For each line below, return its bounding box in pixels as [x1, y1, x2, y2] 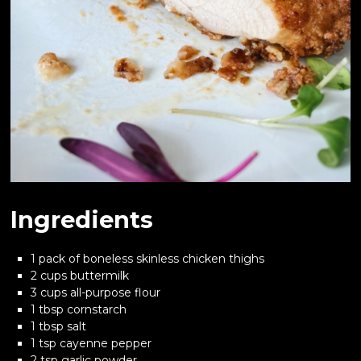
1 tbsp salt [30, 319, 86, 334]
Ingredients [10, 205, 154, 234]
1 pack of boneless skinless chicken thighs [30, 251, 264, 267]
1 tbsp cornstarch [30, 302, 127, 317]
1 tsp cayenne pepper [30, 336, 151, 351]
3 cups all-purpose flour [30, 285, 160, 301]
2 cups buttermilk [30, 268, 129, 284]
